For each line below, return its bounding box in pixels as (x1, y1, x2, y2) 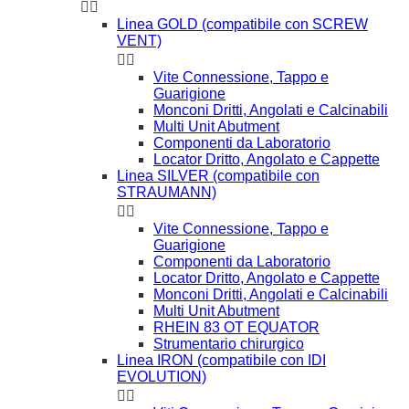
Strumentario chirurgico (153, 335, 304, 351)
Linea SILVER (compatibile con (117, 167, 320, 184)
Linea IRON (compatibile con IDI (117, 351, 326, 368)
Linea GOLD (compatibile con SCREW (117, 16, 368, 32)
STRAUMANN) (117, 184, 216, 200)
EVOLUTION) (117, 368, 206, 384)
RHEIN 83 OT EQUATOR (153, 319, 320, 335)
